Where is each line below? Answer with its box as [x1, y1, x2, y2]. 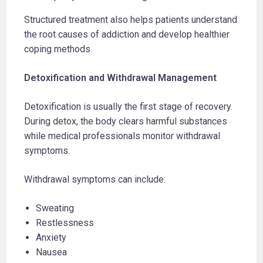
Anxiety [36, 231, 67, 243]
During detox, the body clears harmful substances [24, 115, 228, 127]
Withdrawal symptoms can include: [24, 173, 166, 185]
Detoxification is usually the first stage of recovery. [24, 100, 233, 112]
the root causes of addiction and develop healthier [24, 28, 230, 40]
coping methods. [24, 43, 93, 55]
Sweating [36, 202, 75, 214]
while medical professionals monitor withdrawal [24, 130, 221, 141]
